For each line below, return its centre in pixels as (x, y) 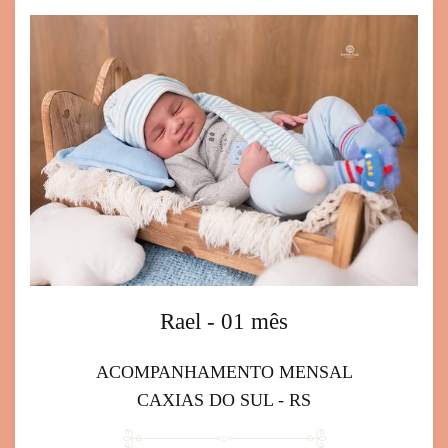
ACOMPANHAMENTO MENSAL (224, 372)
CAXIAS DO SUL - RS (224, 400)
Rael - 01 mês (224, 322)
